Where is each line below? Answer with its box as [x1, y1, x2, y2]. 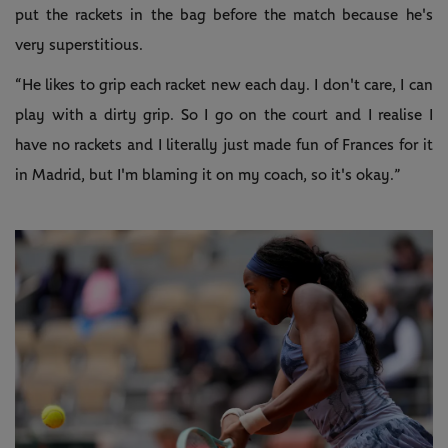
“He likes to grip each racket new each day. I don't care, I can [15, 76, 433, 93]
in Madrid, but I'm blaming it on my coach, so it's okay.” [15, 166, 405, 183]
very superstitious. [15, 36, 143, 53]
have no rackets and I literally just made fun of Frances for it [15, 136, 433, 153]
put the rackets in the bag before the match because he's [15, 6, 433, 23]
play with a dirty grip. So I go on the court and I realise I [15, 106, 433, 123]
